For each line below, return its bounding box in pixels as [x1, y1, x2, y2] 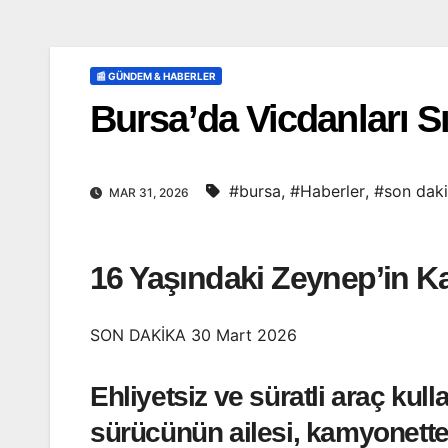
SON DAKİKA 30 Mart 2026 [90, 324, 297, 345]
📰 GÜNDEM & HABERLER [96, 70, 216, 82]
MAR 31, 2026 [106, 185, 192, 201]
